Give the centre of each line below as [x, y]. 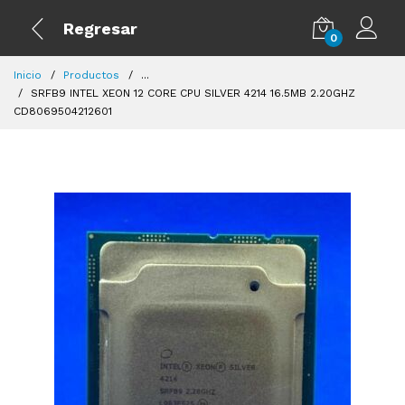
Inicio [28, 75]
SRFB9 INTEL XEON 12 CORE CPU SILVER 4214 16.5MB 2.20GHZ [193, 93]
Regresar [100, 28]
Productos [91, 75]
